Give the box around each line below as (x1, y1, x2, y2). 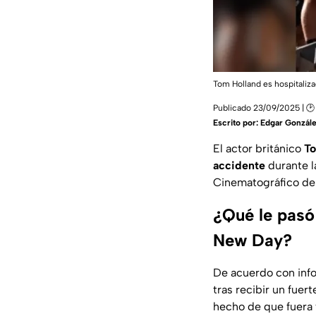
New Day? (213, 229, 292, 250)
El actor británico (213, 141, 304, 155)
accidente (213, 158, 265, 172)
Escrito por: (213, 117, 260, 128)
